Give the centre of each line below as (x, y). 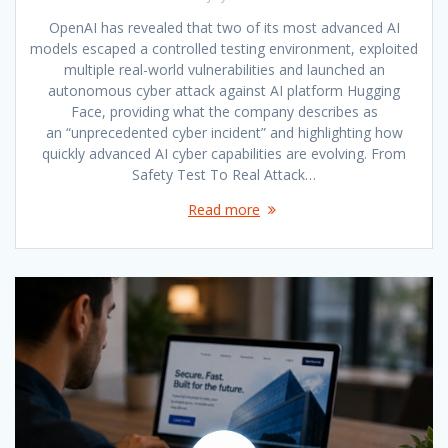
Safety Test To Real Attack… (224, 174)
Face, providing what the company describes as (224, 111)
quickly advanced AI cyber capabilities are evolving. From (224, 153)
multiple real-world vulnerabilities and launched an (224, 69)
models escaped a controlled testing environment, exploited (224, 48)
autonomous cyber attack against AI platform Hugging (224, 90)
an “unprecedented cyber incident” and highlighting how (224, 132)
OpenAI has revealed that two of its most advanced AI (224, 27)
